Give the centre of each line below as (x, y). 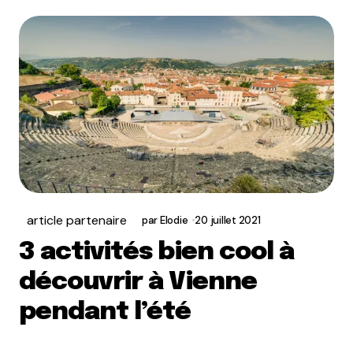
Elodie (174, 220)
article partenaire (77, 220)
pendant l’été (105, 312)
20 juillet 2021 (228, 220)
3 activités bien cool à (156, 253)
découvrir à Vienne (138, 282)
